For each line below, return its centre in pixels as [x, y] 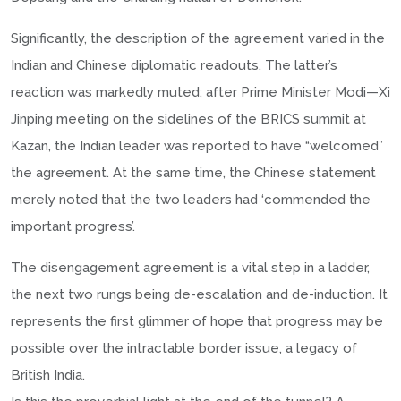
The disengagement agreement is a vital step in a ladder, [190, 267]
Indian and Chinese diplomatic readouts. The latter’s [174, 65]
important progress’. [73, 226]
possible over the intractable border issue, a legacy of [184, 348]
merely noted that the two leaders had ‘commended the [191, 199]
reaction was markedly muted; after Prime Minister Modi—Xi [200, 92]
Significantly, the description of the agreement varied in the [198, 38]
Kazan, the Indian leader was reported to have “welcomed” [197, 145]
